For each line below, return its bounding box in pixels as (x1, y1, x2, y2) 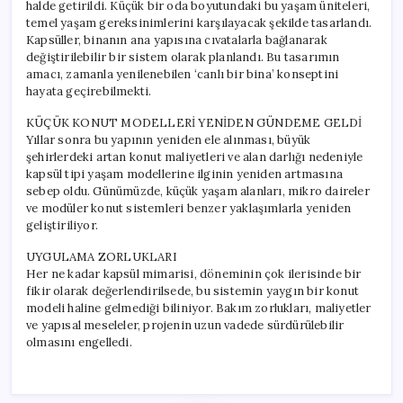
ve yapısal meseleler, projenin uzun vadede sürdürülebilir (26, 317, 345, 333)
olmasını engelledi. (26, 334, 132, 350)
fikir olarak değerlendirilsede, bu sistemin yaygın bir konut (26, 282, 359, 299)
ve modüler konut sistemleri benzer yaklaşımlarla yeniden (26, 200, 352, 216)
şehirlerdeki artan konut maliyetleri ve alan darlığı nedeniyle (26, 148, 363, 165)
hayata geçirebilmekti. (26, 83, 152, 99)
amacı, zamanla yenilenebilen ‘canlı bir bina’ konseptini (26, 66, 339, 82)
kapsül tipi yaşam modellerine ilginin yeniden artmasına (26, 166, 343, 182)
